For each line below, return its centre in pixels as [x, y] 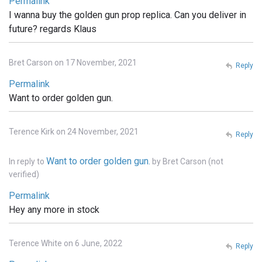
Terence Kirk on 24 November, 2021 [74, 131]
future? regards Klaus [53, 29]
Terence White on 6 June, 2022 [65, 243]
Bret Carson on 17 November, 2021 [73, 62]
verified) [24, 174]
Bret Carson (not [193, 161]
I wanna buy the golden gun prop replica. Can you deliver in [127, 15]
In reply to [27, 161]
